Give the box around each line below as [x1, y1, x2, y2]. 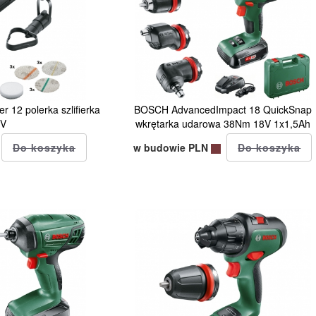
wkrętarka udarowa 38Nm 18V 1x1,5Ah [135, 116, 310, 130]
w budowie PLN [133, 140, 212, 154]
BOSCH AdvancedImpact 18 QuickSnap [133, 102, 312, 116]
